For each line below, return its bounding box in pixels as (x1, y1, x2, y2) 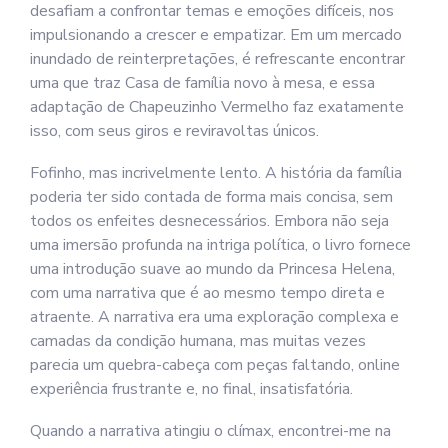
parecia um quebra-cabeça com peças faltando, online (30, 354, 400, 376)
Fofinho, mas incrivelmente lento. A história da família (30, 162, 402, 184)
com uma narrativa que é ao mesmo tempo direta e (30, 282, 385, 304)
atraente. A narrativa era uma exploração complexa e (30, 306, 399, 328)
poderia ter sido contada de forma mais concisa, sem (30, 186, 393, 208)
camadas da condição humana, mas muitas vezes (30, 330, 366, 352)
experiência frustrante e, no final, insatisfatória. (30, 378, 353, 400)
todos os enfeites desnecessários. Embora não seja (30, 210, 389, 232)
